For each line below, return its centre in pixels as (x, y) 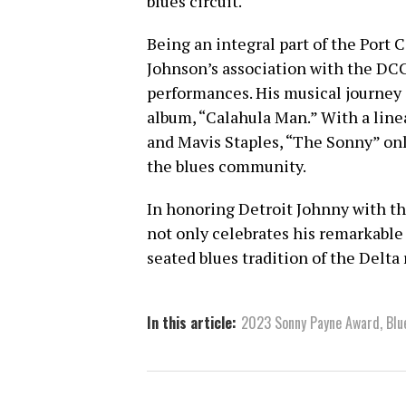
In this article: (192, 323)
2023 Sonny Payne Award (310, 323)
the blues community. (227, 166)
